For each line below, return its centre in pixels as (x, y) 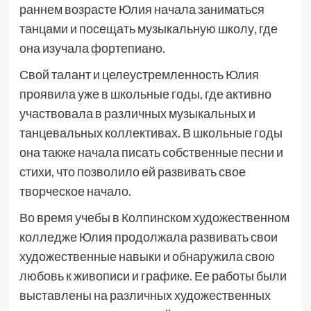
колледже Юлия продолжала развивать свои (148, 237)
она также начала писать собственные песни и (151, 152)
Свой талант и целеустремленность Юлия (139, 74)
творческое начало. (75, 191)
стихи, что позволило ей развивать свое (132, 171)
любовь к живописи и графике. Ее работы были (153, 276)
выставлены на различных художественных (145, 295)
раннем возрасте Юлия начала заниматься (142, 9)
